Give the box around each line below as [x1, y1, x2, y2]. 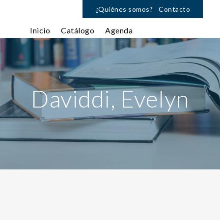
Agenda [105, 26, 133, 35]
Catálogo [61, 26, 94, 35]
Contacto [159, 5, 190, 13]
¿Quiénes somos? [95, 5, 153, 13]
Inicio [30, 26, 50, 35]
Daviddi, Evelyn [31, 84, 189, 112]
